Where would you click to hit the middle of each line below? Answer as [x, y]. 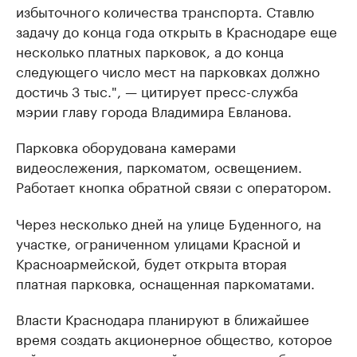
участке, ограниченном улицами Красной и [158, 242]
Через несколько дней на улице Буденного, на [169, 222]
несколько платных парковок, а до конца [150, 50]
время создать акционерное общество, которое [174, 338]
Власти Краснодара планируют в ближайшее [163, 318]
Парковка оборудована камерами [126, 146]
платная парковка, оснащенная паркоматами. [165, 282]
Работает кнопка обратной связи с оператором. [174, 186]
